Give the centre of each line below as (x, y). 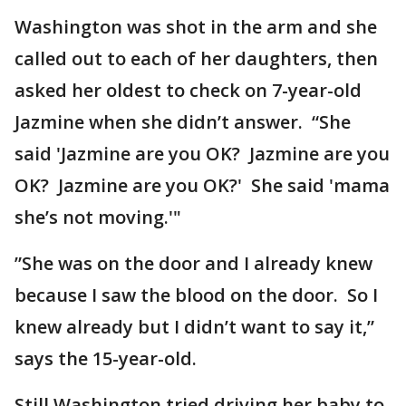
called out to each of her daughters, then (196, 58)
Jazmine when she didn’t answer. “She (183, 122)
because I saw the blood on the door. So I (196, 295)
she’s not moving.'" (98, 217)
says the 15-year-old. (110, 358)
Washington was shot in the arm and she (196, 27)
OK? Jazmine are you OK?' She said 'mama (202, 185)
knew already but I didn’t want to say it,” (194, 327)
